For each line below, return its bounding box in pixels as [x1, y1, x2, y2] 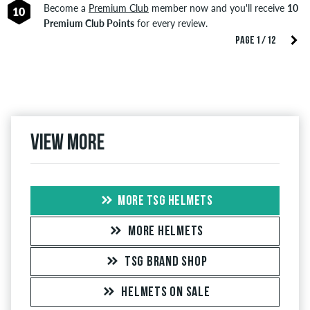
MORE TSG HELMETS [118, 194, 212, 208]
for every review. [134, 17, 208, 29]
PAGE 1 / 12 [235, 35, 275, 46]
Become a [43, 1, 89, 14]
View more [30, 132, 104, 155]
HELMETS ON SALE [121, 285, 210, 300]
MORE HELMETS [128, 224, 203, 239]
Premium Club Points [43, 17, 134, 29]
